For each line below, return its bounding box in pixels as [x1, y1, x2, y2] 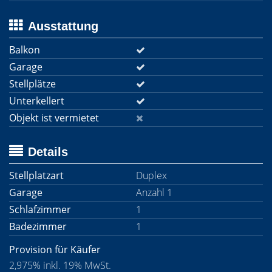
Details [28, 145, 68, 158]
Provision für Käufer [9, 243, 101, 256]
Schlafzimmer [9, 203, 71, 216]
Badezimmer [9, 220, 67, 233]
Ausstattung [28, 19, 98, 33]
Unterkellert [9, 94, 64, 107]
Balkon [9, 43, 40, 56]
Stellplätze [9, 77, 56, 90]
